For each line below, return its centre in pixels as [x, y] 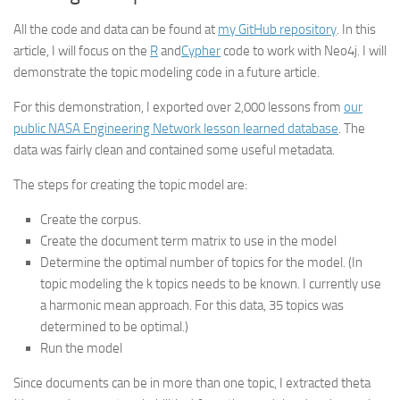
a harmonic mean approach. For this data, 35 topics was [192, 305]
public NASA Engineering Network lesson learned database [176, 129]
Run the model [81, 348]
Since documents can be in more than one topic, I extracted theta [192, 383]
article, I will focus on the [82, 51]
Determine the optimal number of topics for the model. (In [201, 262]
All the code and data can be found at [116, 29]
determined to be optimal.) [114, 327]
